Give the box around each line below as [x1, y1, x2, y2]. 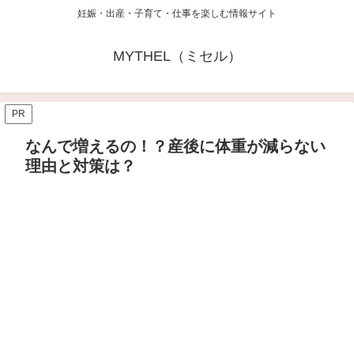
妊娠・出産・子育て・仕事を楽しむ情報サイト [77, 8, 277, 20]
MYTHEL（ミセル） [112, 48, 242, 65]
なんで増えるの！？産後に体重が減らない [25, 137, 326, 156]
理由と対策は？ [25, 157, 136, 175]
